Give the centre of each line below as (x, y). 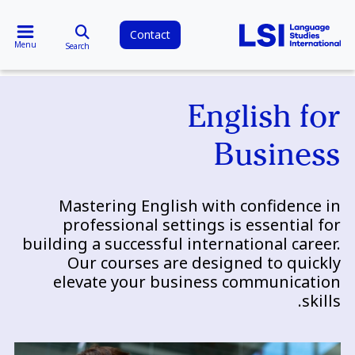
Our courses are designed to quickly (204, 263)
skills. (322, 301)
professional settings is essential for (202, 225)
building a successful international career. (182, 244)
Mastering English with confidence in (200, 206)
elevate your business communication (197, 282)
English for (265, 120)
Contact (150, 35)
